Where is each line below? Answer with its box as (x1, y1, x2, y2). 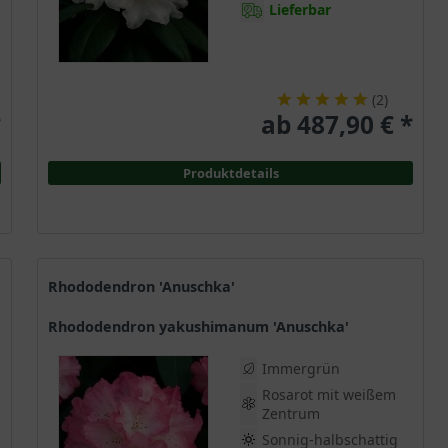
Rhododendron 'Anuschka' (58, 277, 235, 297)
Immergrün (262, 359, 340, 379)
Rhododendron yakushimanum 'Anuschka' (58, 317, 349, 337)
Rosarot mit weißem (262, 385, 396, 405)
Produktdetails (182, 163, 279, 182)
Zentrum (262, 404, 320, 424)
